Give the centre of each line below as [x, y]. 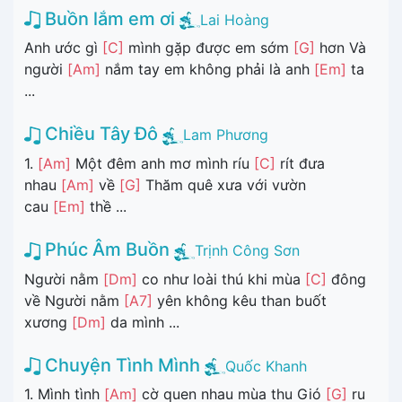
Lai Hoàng [235, 19]
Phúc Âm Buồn [105, 250]
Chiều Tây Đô [99, 134]
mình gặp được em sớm [209, 48]
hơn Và [341, 48]
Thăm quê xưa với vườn [223, 185]
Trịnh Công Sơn [247, 251]
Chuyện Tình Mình [120, 365]
